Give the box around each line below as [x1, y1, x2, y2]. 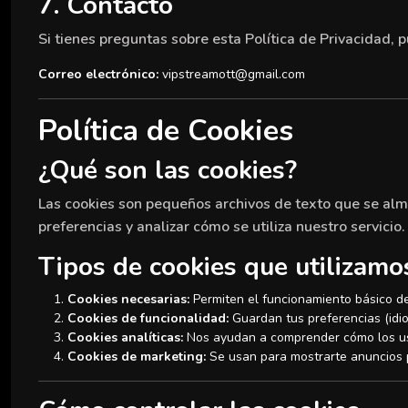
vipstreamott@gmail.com [158, 66, 305, 83]
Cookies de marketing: [67, 348, 206, 365]
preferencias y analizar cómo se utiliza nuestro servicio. [38, 217, 405, 237]
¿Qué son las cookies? [38, 153, 297, 188]
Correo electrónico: [38, 66, 158, 83]
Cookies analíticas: [67, 329, 183, 346]
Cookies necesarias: [67, 291, 189, 308]
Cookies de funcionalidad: [67, 310, 229, 327]
